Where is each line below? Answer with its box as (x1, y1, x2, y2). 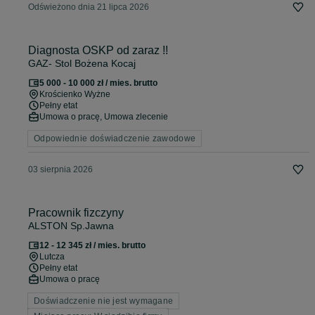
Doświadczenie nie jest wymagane (34, 296, 174, 306)
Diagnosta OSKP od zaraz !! (28, 44, 168, 56)
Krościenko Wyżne (39, 89, 110, 99)
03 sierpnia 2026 (28, 165, 93, 174)
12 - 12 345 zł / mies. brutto (39, 240, 146, 250)
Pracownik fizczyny (28, 207, 124, 219)
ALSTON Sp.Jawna (28, 220, 114, 231)
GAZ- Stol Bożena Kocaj (28, 58, 136, 69)
